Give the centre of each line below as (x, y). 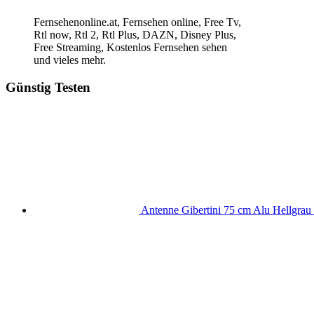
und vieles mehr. (70, 60)
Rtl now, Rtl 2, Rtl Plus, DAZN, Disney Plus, (135, 35)
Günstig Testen (48, 87)
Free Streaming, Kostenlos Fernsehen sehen (130, 48)
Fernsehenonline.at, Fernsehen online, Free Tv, (137, 22)
